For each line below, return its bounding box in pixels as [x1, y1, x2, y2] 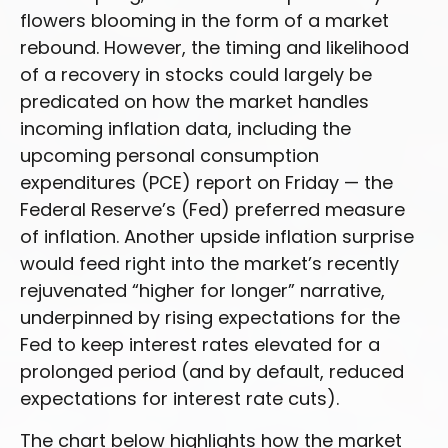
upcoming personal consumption [20, 143, 319, 168]
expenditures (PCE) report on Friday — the [20, 170, 393, 195]
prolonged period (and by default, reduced [20, 359, 404, 384]
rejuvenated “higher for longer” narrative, [20, 278, 385, 303]
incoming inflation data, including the [20, 116, 351, 141]
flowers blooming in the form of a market [20, 8, 389, 33]
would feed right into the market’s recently [20, 251, 399, 276]
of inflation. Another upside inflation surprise [20, 224, 414, 249]
